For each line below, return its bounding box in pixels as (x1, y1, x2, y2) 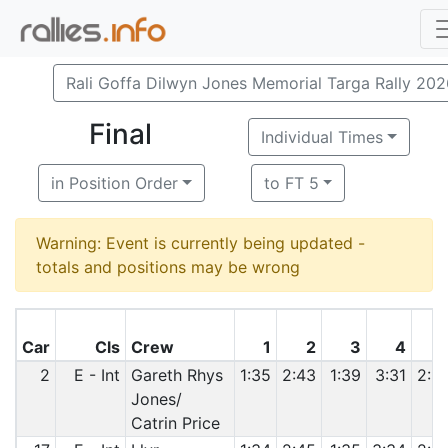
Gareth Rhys (130, 365, 223, 385)
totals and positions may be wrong (36, 257, 300, 277)
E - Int (74, 365, 121, 385)
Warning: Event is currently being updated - (36, 233, 365, 253)
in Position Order (51, 173, 178, 193)
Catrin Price (130, 413, 220, 433)
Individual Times (261, 127, 384, 147)
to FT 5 (263, 173, 319, 193)
